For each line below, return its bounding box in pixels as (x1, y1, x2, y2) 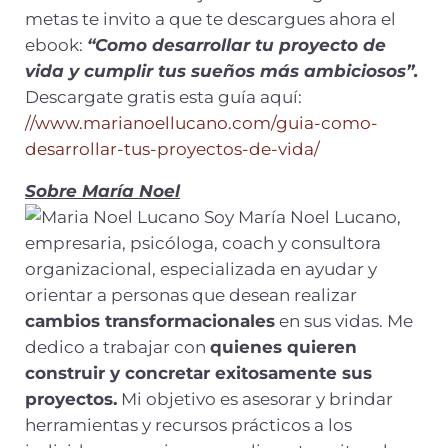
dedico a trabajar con (24, 337, 210, 358)
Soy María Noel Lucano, (199, 207, 401, 228)
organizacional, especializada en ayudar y (24, 259, 377, 280)
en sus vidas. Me (274, 311, 413, 332)
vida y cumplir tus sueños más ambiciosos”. (24, 61, 418, 82)
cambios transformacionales (24, 311, 275, 332)
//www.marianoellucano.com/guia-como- (24, 113, 378, 134)
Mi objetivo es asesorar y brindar (116, 389, 393, 410)
